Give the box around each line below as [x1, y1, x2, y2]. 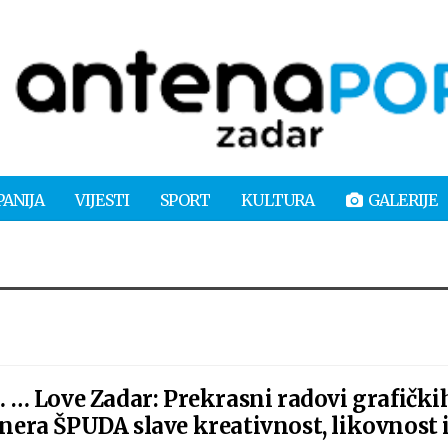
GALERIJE [367, 189, 438, 210]
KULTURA [241, 189, 315, 210]
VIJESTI [74, 189, 130, 210]
